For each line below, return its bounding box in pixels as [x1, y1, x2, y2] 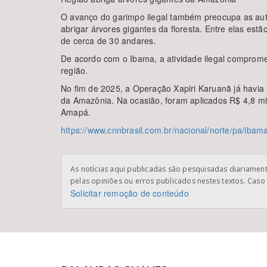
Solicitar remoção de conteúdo [70, 187, 189, 199]
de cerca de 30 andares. [61, 35, 156, 46]
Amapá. [61, 106, 91, 118]
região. [61, 64, 88, 76]
